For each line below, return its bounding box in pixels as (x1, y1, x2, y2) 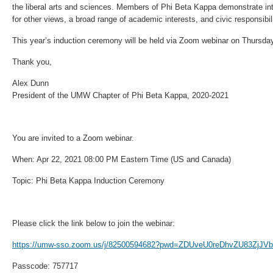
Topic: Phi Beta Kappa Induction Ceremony (12, 176, 165, 185)
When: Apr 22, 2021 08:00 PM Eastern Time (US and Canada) (12, 155, 231, 164)
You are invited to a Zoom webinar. (12, 133, 134, 143)
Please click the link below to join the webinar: (12, 219, 175, 228)
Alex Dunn (12, 79, 49, 88)
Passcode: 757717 (12, 261, 78, 271)
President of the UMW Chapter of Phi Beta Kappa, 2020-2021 (12, 91, 229, 100)
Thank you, (12, 57, 52, 66)
